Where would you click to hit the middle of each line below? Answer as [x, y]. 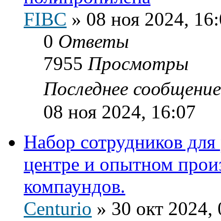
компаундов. [74, 186]
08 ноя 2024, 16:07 [120, 111]
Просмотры [138, 63]
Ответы [93, 41]
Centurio [58, 208]
